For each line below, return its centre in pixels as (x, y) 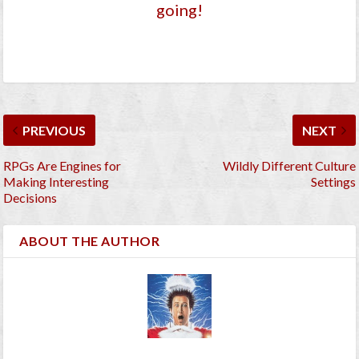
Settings (333, 181)
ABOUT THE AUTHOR (90, 240)
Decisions (30, 197)
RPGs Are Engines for (63, 165)
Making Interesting (56, 181)
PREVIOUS (54, 130)
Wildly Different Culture (289, 165)
